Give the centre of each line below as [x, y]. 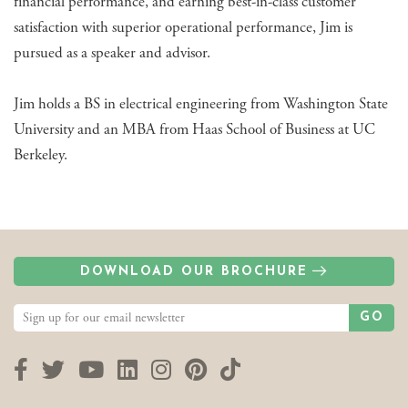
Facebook [69, 368]
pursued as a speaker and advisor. [112, 52]
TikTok [272, 368]
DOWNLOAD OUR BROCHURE [194, 271]
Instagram [214, 368]
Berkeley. [41, 154]
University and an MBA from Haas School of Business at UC [194, 129]
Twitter [96, 368]
